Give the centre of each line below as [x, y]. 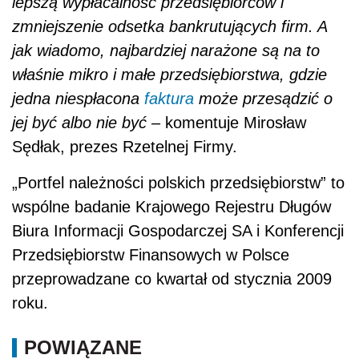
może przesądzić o [263, 99]
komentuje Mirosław [236, 123]
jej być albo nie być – [89, 123]
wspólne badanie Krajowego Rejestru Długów [171, 207]
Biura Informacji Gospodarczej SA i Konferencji [178, 231]
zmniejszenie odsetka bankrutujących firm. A [169, 27]
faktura [169, 99]
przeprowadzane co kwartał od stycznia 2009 [172, 279]
